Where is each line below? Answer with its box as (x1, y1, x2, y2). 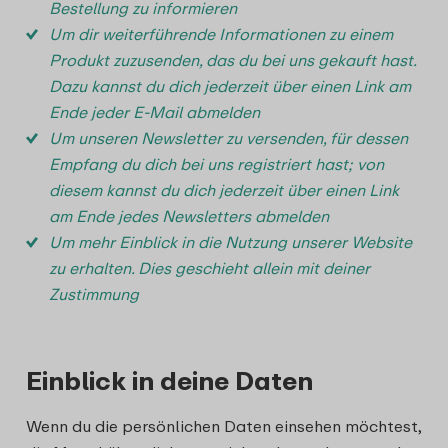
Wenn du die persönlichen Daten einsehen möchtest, (26, 416, 421, 436)
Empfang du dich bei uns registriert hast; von (49, 154, 384, 174)
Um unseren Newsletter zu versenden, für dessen (49, 128, 408, 148)
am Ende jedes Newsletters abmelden (49, 206, 329, 226)
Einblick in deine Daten (26, 365, 313, 396)
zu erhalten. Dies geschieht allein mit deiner (49, 258, 370, 278)
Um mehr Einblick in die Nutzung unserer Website (49, 232, 412, 252)
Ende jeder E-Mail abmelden (49, 102, 260, 122)
